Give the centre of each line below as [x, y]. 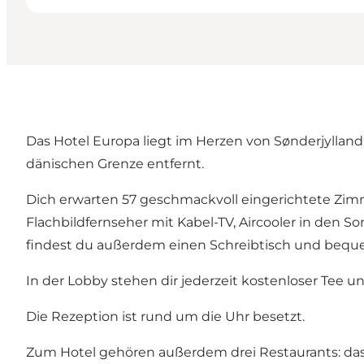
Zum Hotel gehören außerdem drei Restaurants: [185, 353]
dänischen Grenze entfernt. [115, 164]
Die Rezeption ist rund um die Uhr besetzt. [165, 317]
